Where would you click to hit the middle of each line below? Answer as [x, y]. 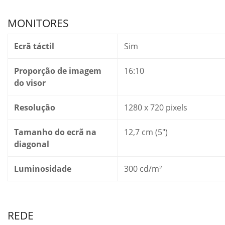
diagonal [32, 144]
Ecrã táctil [34, 46]
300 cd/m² [143, 169]
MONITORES [38, 23]
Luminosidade [43, 169]
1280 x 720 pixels [156, 107]
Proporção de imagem [58, 71]
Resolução [35, 107]
